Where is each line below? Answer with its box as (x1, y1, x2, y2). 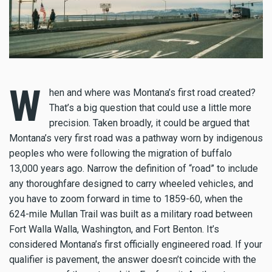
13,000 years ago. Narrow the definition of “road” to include (9, 162, 258, 174)
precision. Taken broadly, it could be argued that (49, 117, 250, 129)
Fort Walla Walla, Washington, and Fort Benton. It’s (9, 223, 219, 235)
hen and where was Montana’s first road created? (49, 86, 256, 98)
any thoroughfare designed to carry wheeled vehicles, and (9, 177, 253, 189)
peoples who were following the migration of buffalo (9, 147, 232, 159)
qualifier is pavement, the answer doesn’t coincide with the (9, 253, 256, 265)
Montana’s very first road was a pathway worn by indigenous (9, 132, 263, 144)
